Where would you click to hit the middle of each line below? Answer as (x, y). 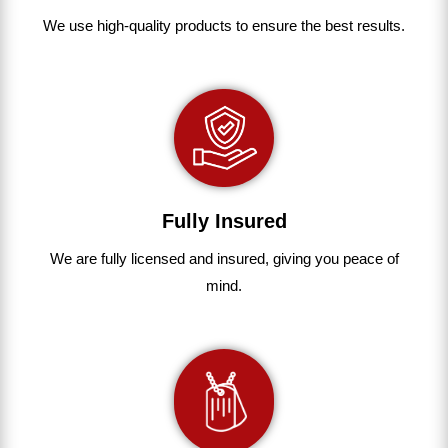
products (203, 26)
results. (379, 26)
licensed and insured (195, 259)
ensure (272, 26)
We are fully (88, 259)
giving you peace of (333, 259)
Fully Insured (224, 221)
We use (68, 26)
